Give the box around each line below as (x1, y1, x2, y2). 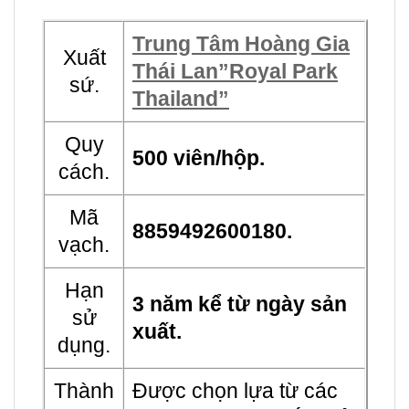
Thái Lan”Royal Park (132, 58, 338, 83)
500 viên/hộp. (132, 145, 265, 170)
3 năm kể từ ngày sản (132, 291, 347, 316)
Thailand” (132, 86, 229, 110)
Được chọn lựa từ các (132, 378, 338, 403)
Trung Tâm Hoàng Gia (132, 31, 350, 56)
